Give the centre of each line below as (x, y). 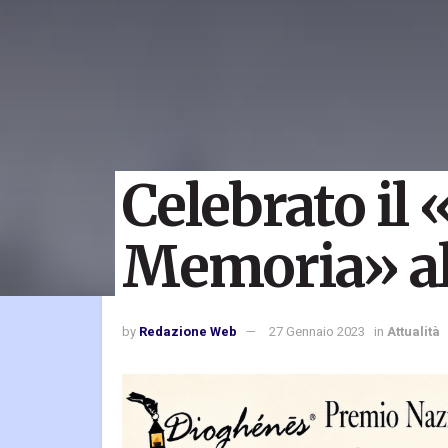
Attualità (413, 332)
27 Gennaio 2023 (317, 332)
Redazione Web (188, 332)
